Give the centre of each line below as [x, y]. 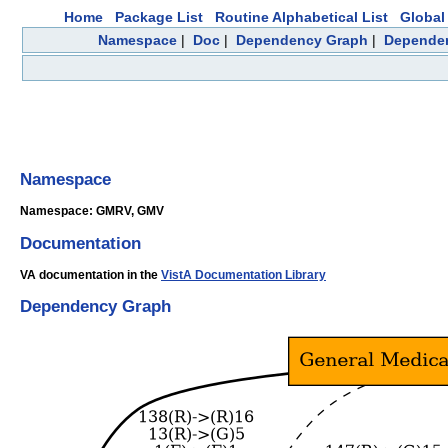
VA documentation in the [90, 275]
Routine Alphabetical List [301, 17]
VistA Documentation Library [243, 275]
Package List [159, 17]
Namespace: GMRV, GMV [93, 211]
